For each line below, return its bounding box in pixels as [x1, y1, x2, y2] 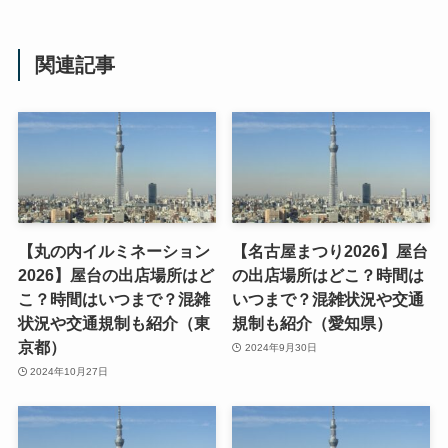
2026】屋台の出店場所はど [17, 266, 214, 285]
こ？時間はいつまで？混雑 [17, 290, 210, 309]
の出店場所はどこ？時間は [232, 266, 425, 285]
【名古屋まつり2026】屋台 [232, 242, 429, 261]
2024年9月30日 [244, 341, 317, 353]
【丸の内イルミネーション [17, 242, 210, 261]
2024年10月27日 [30, 365, 109, 377]
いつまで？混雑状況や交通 [232, 290, 425, 309]
